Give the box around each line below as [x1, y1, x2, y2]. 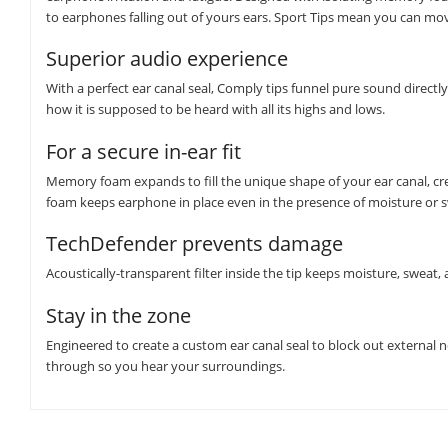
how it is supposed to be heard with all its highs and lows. [46, 100, 385, 119]
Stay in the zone [46, 301, 191, 329]
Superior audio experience [46, 45, 288, 73]
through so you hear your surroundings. [46, 356, 285, 375]
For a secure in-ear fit [46, 137, 241, 165]
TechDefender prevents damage [46, 230, 343, 258]
